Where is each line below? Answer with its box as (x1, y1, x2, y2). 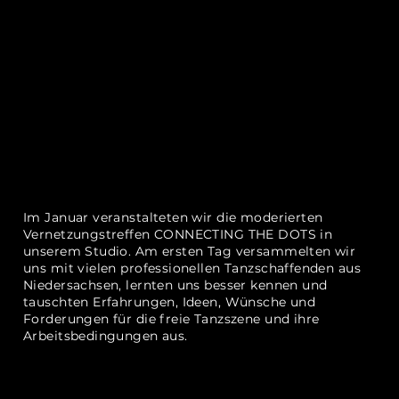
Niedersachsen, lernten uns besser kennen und (23, 277, 328, 293)
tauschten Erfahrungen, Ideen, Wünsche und (23, 294, 316, 310)
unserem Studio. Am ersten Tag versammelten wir (23, 243, 356, 259)
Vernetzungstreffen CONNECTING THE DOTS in (23, 226, 333, 242)
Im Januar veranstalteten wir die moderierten (23, 209, 323, 225)
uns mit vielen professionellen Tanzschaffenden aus (23, 260, 362, 276)
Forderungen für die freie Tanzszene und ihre (23, 311, 320, 327)
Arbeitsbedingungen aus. (23, 328, 188, 344)
